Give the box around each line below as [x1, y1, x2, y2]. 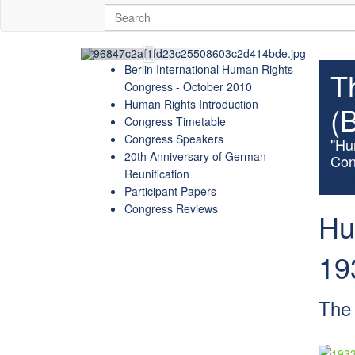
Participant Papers [124, 183, 216, 199]
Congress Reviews [124, 200, 218, 216]
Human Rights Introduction [124, 96, 258, 112]
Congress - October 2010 [124, 78, 252, 94]
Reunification [124, 166, 189, 181]
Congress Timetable [124, 113, 226, 129]
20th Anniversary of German [124, 148, 266, 164]
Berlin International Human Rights [124, 61, 293, 77]
